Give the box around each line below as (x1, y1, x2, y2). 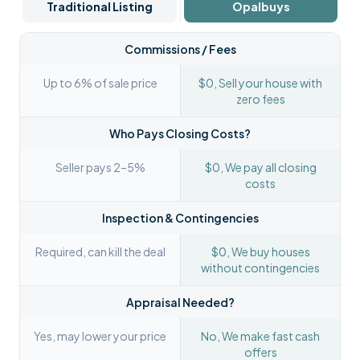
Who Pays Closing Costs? (109, 126, 251, 141)
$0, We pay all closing (204, 160, 317, 174)
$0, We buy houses (211, 244, 310, 259)
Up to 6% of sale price (43, 76, 157, 90)
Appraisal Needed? (125, 295, 235, 309)
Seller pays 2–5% (55, 160, 145, 174)
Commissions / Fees (124, 42, 236, 56)
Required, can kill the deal (35, 244, 166, 259)
